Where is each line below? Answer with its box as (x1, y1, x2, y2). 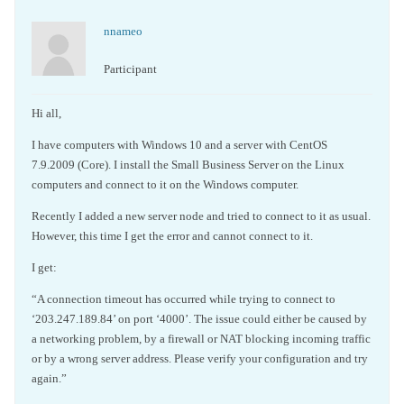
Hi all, (32, 106, 61, 120)
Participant (104, 62, 157, 76)
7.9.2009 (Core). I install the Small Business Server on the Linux (32, 158, 344, 171)
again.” (32, 372, 67, 385)
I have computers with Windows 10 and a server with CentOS (32, 138, 327, 151)
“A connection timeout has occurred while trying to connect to (32, 292, 335, 306)
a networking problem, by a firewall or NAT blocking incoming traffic (32, 332, 371, 345)
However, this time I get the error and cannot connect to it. (32, 229, 313, 243)
